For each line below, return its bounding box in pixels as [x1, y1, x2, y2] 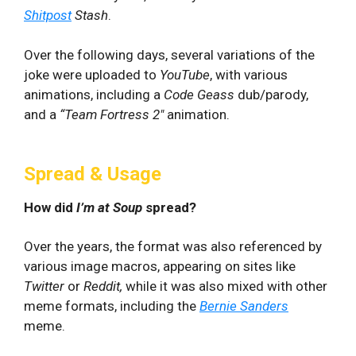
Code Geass [164, 87, 234, 103]
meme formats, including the [24, 298, 199, 314]
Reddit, [83, 278, 126, 294]
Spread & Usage [24, 163, 161, 185]
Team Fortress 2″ [64, 106, 167, 122]
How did [24, 199, 76, 215]
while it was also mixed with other [126, 278, 327, 294]
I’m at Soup [76, 199, 142, 215]
